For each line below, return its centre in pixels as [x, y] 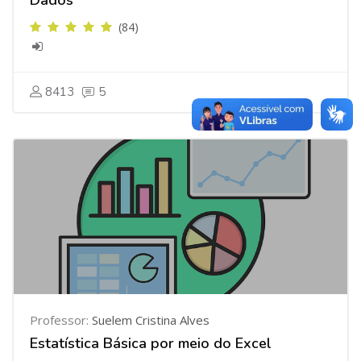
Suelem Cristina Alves [151, 320]
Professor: [61, 320]
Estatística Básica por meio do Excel [151, 343]
